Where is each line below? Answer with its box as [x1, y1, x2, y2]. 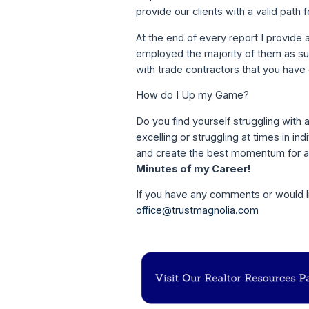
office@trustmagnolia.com [136, 204, 259, 217]
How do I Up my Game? [136, 89, 250, 101]
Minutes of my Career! [136, 162, 252, 175]
